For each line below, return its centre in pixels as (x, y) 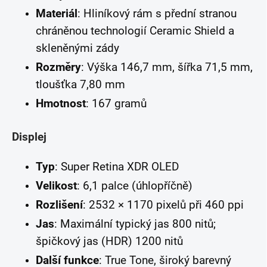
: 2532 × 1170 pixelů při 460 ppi (163, 205)
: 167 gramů (116, 103)
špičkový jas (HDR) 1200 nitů (109, 241)
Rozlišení (59, 205)
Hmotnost (61, 103)
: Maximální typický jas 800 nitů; (135, 224)
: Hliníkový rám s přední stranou (157, 13)
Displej (29, 137)
